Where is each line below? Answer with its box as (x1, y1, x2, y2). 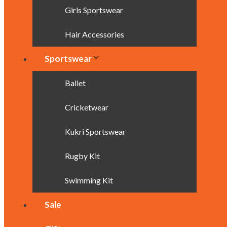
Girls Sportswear (65, 5, 123, 15)
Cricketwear (65, 102, 108, 112)
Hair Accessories (65, 29, 124, 39)
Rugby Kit (65, 151, 100, 161)
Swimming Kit (65, 175, 113, 185)
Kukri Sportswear (65, 127, 126, 136)
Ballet (65, 78, 86, 88)
